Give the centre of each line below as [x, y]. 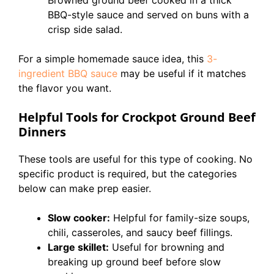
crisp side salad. [85, 29]
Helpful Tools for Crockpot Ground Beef [137, 117]
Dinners [42, 132]
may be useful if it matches [182, 73]
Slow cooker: [79, 218]
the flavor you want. [65, 88]
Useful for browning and [167, 247]
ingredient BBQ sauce [68, 73]
